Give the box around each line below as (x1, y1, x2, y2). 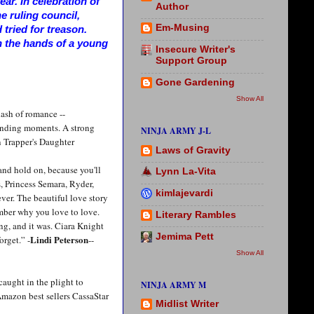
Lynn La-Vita (156, 166, 216, 177)
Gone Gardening (156, 76, 235, 88)
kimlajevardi (156, 188, 213, 199)
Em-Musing (156, 22, 210, 34)
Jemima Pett (156, 231, 214, 242)
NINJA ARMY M (141, 279, 206, 291)
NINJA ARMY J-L (141, 125, 211, 137)
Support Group (156, 55, 227, 67)
